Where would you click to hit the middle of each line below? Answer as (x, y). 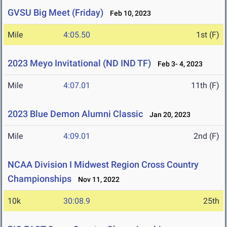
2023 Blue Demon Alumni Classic (75, 114)
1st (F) (208, 35)
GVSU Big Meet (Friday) (55, 13)
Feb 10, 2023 (128, 13)
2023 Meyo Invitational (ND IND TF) (79, 63)
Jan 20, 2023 (168, 115)
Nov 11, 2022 (97, 180)
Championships (40, 179)
